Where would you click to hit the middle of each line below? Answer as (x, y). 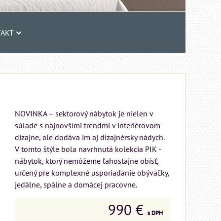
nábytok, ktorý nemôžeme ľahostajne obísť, (87, 161)
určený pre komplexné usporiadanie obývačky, (92, 173)
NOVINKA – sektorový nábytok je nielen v (84, 113)
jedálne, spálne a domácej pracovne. (76, 184)
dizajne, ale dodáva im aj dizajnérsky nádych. (90, 137)
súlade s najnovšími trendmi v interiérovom (88, 125)
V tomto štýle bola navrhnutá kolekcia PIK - (88, 149)
